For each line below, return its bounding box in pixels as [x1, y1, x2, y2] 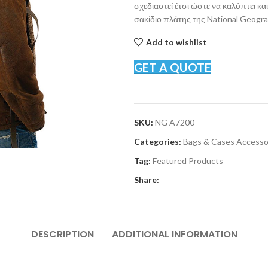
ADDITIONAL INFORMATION [111, 227, 237, 241]
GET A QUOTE [134, 60, 211, 74]
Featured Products [153, 156, 223, 166]
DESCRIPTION [31, 227, 94, 241]
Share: [134, 175, 159, 185]
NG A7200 [155, 117, 194, 127]
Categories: [134, 136, 181, 147]
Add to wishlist [145, 36, 207, 47]
